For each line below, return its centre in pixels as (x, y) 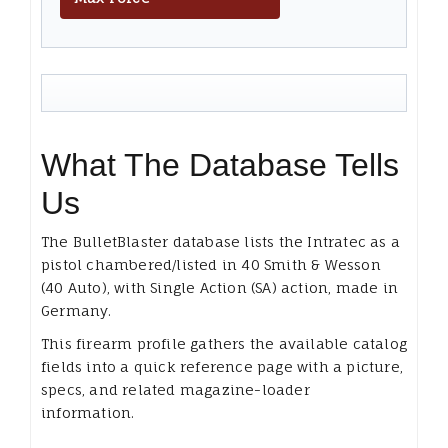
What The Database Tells (220, 164)
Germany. (76, 310)
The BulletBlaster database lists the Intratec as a (221, 241)
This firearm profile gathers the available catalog (224, 343)
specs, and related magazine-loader (175, 389)
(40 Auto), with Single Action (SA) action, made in (220, 287)
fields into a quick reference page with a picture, (222, 366)
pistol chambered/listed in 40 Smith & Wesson (211, 264)
